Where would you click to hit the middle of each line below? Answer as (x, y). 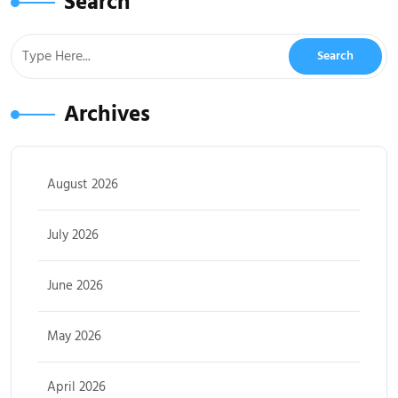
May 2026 (74, 337)
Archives (107, 115)
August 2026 (83, 185)
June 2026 (75, 286)
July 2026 (73, 235)
